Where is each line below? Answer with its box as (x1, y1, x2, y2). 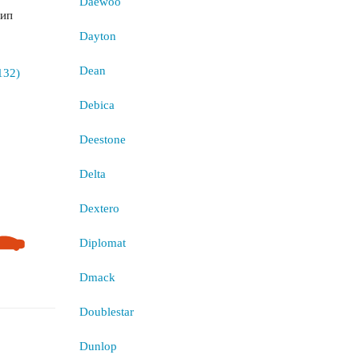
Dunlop (79, 340, 117, 353)
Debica (79, 99, 115, 111)
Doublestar (79, 305, 134, 318)
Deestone (79, 133, 126, 146)
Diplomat (79, 236, 126, 249)
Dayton (79, 30, 116, 42)
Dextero (79, 202, 119, 215)
